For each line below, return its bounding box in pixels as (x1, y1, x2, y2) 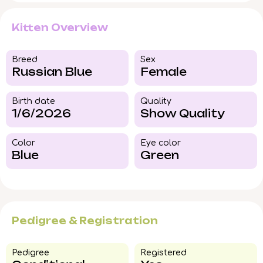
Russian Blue (12, 65, 92, 79)
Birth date (12, 97, 55, 106)
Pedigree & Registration (12, 215, 158, 227)
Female (140, 65, 187, 79)
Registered (140, 248, 187, 258)
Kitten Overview (12, 22, 108, 34)
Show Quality (140, 107, 225, 120)
